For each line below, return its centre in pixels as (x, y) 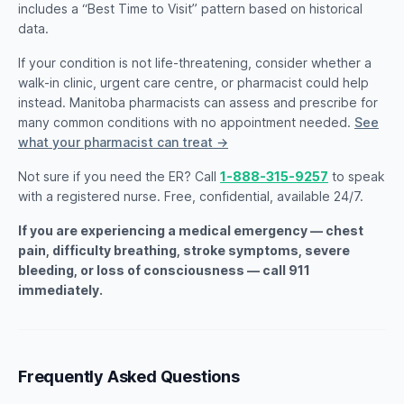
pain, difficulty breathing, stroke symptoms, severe (184, 250)
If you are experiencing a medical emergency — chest (191, 230)
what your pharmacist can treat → (123, 142)
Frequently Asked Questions (129, 376)
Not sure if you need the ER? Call (119, 176)
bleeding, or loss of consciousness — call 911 (164, 270)
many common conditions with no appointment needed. (186, 122)
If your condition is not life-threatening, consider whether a (195, 63)
